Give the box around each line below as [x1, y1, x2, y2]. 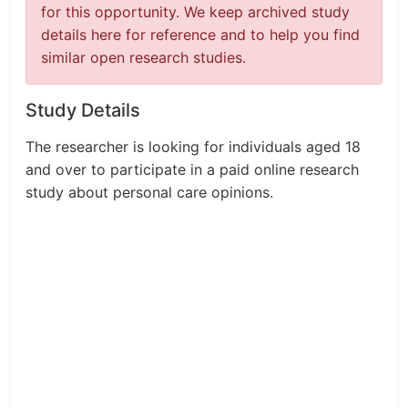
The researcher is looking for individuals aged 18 [25, 138, 361, 156]
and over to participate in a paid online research [25, 160, 359, 178]
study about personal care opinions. [25, 183, 273, 201]
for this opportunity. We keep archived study [41, 3, 350, 21]
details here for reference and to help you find [41, 25, 360, 44]
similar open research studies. [41, 48, 246, 66]
